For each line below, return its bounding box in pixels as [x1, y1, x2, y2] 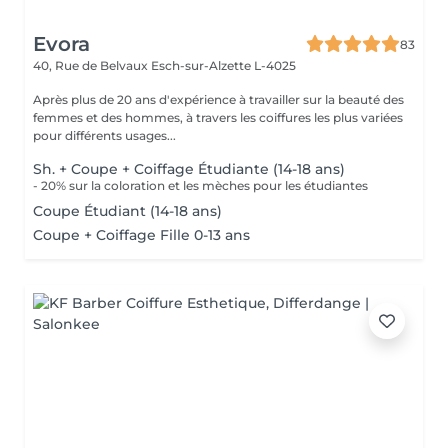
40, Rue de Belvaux [33, 58, 151, 73]
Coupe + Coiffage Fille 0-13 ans [33, 226, 250, 244]
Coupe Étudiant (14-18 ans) [33, 202, 222, 220]
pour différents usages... [33, 128, 176, 143]
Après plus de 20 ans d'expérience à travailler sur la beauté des [33, 92, 404, 107]
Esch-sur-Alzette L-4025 [151, 58, 296, 73]
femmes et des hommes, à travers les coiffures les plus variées [33, 110, 403, 125]
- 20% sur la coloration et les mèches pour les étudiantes [33, 178, 368, 193]
